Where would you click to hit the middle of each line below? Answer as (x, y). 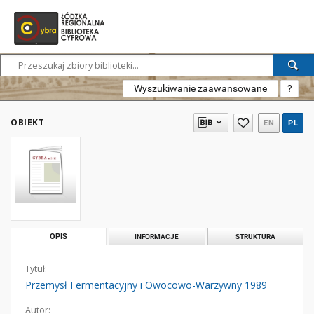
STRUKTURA (255, 236)
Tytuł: (36, 269)
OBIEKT (27, 122)
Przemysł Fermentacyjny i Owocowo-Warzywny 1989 (146, 285)
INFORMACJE (157, 236)
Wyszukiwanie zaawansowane (200, 88)
